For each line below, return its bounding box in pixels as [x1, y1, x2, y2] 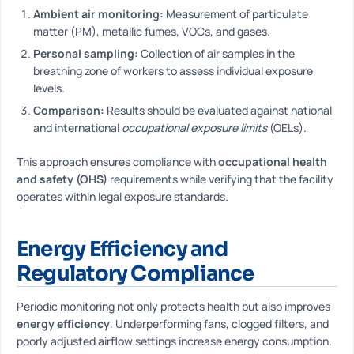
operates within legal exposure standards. [17, 189, 228, 204]
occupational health [218, 154, 327, 169]
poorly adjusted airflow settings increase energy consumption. [17, 333, 332, 348]
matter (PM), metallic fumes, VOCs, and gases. [33, 24, 270, 39]
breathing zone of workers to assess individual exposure [33, 63, 313, 78]
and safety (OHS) [17, 171, 107, 186]
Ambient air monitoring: [33, 6, 164, 21]
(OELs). [267, 120, 307, 135]
